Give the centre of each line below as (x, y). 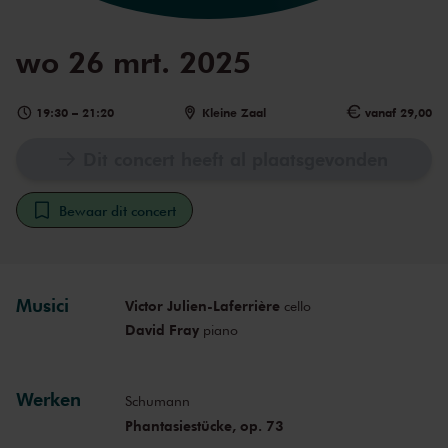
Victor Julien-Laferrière (202, 306)
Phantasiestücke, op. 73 (204, 426)
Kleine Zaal (233, 113)
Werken (48, 399)
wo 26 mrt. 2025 (133, 61)
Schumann (157, 401)
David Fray (161, 330)
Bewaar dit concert (117, 210)
